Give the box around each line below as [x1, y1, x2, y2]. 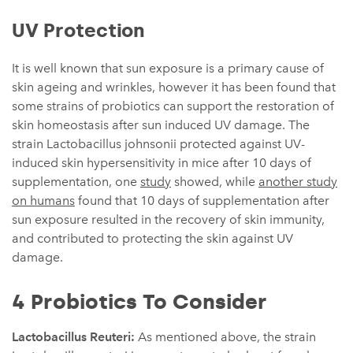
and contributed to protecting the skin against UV [12, 231, 293, 247]
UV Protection [12, 19, 144, 43]
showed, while [171, 174, 258, 190]
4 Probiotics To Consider [12, 290, 267, 315]
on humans [12, 193, 75, 209]
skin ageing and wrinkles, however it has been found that [12, 80, 336, 95]
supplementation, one [12, 174, 140, 190]
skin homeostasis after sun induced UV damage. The [12, 117, 310, 133]
